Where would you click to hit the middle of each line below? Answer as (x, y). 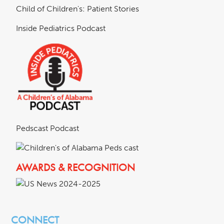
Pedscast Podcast (47, 128)
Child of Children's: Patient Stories (77, 9)
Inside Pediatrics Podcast (61, 28)
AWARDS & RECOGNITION (75, 167)
